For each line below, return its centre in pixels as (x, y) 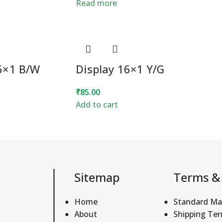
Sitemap (97, 177)
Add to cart (97, 105)
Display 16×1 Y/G (120, 69)
